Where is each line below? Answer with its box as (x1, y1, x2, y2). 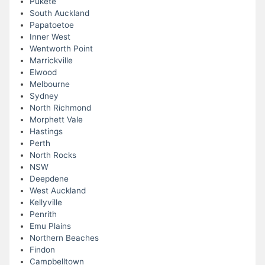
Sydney (29, 91, 59, 101)
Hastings (29, 127, 63, 137)
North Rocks (29, 150, 76, 160)
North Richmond (29, 103, 91, 113)
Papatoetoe (29, 20, 74, 30)
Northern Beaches (29, 233, 99, 243)
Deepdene (29, 174, 69, 184)
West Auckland (29, 186, 86, 196)
